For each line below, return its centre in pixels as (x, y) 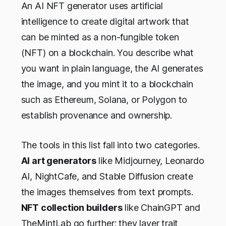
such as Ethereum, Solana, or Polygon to (104, 100)
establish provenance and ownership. (97, 116)
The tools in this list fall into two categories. (110, 145)
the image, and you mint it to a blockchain (107, 84)
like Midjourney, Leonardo (150, 161)
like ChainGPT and (161, 208)
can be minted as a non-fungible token (100, 37)
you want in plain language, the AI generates (112, 69)
